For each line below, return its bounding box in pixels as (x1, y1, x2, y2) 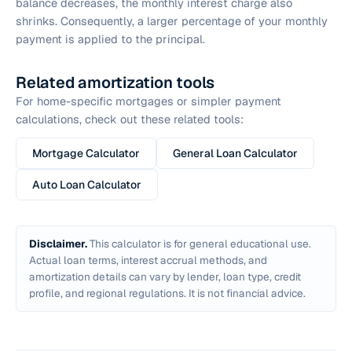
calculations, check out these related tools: (16, 112, 244, 126)
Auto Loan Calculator (32, 178, 141, 192)
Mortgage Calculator (32, 146, 140, 160)
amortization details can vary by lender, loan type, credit (29, 269, 301, 284)
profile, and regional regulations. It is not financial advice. (29, 286, 306, 300)
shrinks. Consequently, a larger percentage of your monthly (16, 13, 328, 28)
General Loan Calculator (173, 146, 298, 160)
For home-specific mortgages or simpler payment (16, 93, 281, 108)
